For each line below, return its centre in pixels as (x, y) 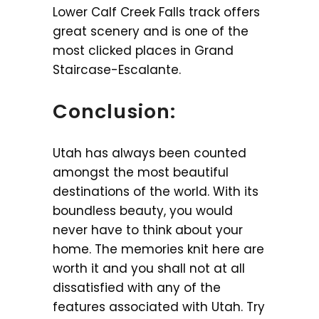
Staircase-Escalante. (117, 69)
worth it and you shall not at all (149, 268)
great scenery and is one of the (151, 31)
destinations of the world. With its (156, 191)
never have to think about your (148, 230)
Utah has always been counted (150, 153)
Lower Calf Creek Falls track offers (156, 12)
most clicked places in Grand (143, 50)
